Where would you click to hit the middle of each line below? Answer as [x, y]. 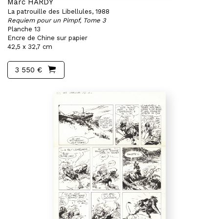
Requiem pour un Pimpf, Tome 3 [57, 20]
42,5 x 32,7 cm [30, 47]
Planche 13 [24, 29]
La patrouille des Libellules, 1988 [58, 11]
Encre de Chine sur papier [47, 38]
